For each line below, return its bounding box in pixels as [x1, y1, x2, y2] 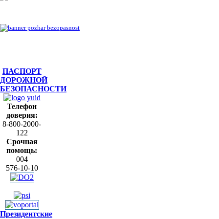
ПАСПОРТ [2, 67, 42, 75]
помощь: [6, 146, 38, 154]
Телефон [7, 102, 37, 110]
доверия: [6, 111, 38, 119]
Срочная [6, 137, 38, 146]
